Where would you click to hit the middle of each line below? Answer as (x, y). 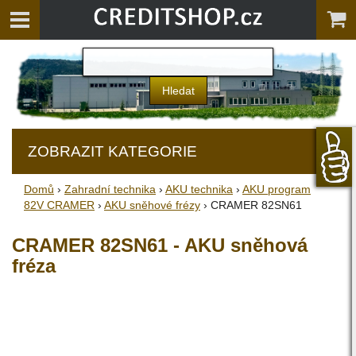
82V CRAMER (59, 205)
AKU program (277, 189)
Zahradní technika (110, 189)
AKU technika (199, 189)
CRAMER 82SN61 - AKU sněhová (160, 245)
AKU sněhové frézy (152, 205)
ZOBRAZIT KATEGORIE (112, 151)
